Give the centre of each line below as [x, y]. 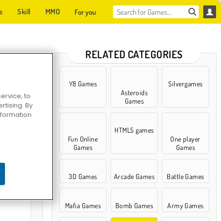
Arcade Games [134, 176]
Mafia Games [83, 205]
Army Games [185, 205]
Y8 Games [83, 84]
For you [86, 12]
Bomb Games [134, 205]
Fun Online [83, 139]
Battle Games [185, 176]
